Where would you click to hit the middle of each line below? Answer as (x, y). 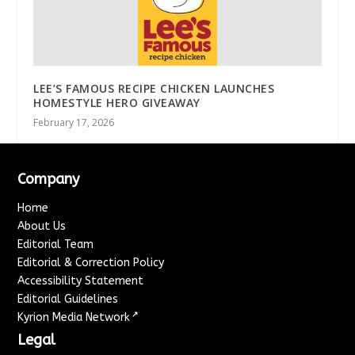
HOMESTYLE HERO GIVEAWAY (117, 103)
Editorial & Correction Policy (91, 263)
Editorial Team (56, 245)
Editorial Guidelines (68, 300)
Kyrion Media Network (74, 318)
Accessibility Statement (81, 281)
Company (49, 179)
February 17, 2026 (74, 123)
